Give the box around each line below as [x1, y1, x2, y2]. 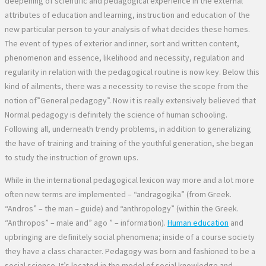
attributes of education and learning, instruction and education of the [5, 9, 250, 20]
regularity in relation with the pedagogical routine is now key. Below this [5, 66, 259, 77]
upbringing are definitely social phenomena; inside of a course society [5, 231, 255, 242]
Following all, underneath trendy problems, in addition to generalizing [5, 123, 251, 134]
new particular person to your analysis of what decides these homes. [5, 23, 250, 34]
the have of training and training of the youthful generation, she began [5, 137, 254, 148]
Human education [167, 217, 229, 228]
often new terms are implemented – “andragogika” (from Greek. [5, 188, 232, 199]
